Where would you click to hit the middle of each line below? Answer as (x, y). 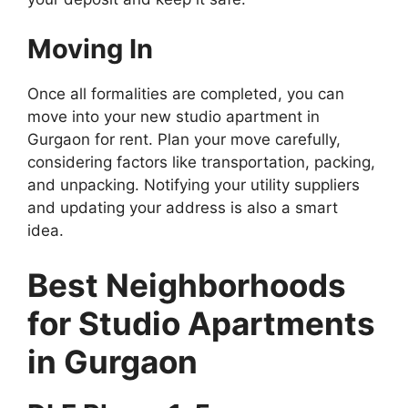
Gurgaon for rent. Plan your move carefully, (184, 140)
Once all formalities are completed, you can (186, 94)
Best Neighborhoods (187, 285)
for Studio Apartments (201, 323)
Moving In (90, 49)
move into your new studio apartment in (173, 117)
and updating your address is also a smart (183, 208)
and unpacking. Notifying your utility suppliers (194, 185)
